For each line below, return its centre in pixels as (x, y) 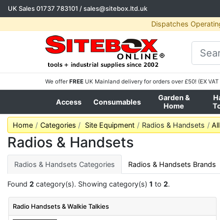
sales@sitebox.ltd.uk (115, 8)
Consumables (117, 102)
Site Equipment (110, 125)
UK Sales (22, 8)
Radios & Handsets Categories (64, 164)
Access (69, 102)
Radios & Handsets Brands (172, 164)
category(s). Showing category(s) (92, 184)
